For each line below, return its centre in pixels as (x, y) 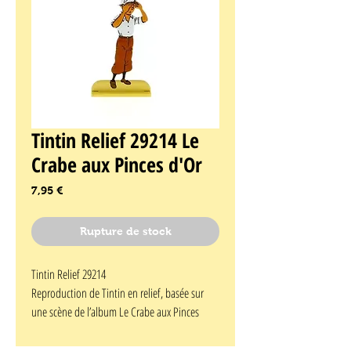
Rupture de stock (125, 232)
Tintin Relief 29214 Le (115, 141)
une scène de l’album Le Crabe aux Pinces (115, 312)
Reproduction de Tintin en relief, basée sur (118, 293)
